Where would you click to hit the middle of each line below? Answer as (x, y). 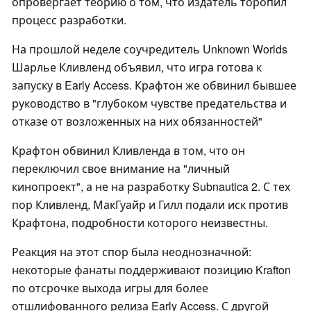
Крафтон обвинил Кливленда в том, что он (128, 151)
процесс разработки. (69, 20)
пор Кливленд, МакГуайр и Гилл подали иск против (150, 205)
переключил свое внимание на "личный (121, 169)
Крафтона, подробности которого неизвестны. (140, 223)
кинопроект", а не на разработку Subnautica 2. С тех (151, 187)
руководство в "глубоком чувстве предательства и (149, 103)
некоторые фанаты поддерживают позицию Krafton (151, 270)
